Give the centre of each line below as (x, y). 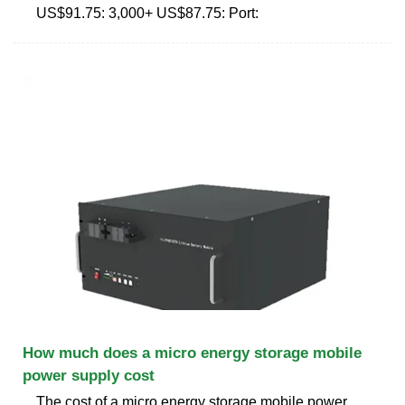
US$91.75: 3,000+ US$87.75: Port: (147, 13)
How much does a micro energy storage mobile (192, 353)
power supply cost (89, 375)
